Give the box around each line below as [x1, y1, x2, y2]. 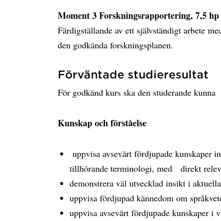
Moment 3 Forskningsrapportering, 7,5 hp [58, 9, 219, 22]
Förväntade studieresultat [58, 68, 209, 80]
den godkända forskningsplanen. [58, 39, 173, 51]
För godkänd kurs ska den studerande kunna [58, 86, 216, 98]
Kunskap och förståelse [58, 116, 147, 129]
